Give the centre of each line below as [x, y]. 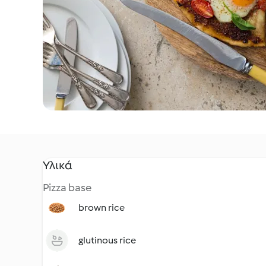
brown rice [102, 208]
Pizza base [67, 188]
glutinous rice [107, 240]
